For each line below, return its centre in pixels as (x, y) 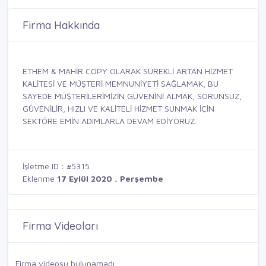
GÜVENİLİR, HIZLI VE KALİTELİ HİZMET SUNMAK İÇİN (118, 108)
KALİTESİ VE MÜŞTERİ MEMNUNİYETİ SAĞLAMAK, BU (121, 83)
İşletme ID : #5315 (56, 166)
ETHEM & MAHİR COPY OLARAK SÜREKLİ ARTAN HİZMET (128, 71)
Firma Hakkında (61, 25)
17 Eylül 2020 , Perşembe (110, 178)
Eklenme (40, 178)
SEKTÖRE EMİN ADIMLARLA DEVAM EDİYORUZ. (110, 121)
